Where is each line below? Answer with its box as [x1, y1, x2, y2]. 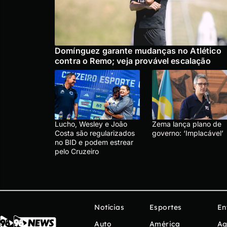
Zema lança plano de [152, 119, 221, 128]
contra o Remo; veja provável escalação [55, 55, 213, 66]
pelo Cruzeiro [55, 146, 99, 156]
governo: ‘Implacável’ [152, 128, 223, 137]
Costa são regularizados [55, 128, 135, 137]
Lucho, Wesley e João [55, 119, 127, 128]
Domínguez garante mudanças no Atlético [55, 45, 221, 56]
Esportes [149, 202, 182, 212]
